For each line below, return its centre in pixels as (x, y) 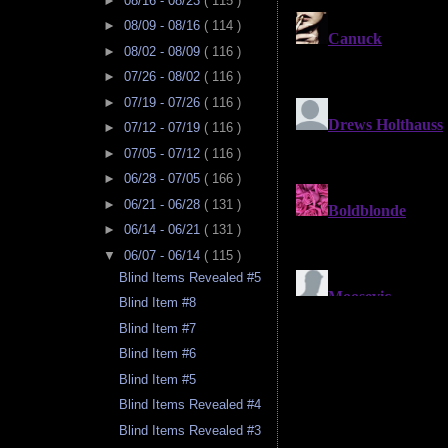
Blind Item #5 (158, 379)
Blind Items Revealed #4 (190, 405)
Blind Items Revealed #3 (190, 430)
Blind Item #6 (158, 354)
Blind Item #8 (158, 303)
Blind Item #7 (158, 328)
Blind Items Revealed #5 (190, 277)
